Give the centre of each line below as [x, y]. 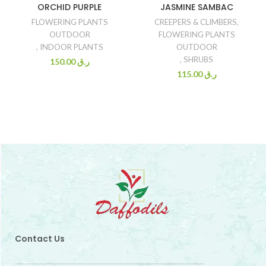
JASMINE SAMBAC [197, 7]
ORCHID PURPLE [69, 7]
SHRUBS [198, 59]
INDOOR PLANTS [71, 47]
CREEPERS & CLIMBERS [196, 22]
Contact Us [40, 238]
